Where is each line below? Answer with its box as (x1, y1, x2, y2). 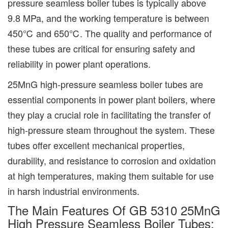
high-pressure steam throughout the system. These (8, 123, 215, 136)
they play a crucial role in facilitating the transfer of (8, 107, 211, 121)
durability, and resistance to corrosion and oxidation (8, 153, 216, 167)
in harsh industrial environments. (8, 184, 139, 197)
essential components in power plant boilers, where (8, 92, 215, 106)
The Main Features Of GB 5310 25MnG (8, 201, 220, 219)
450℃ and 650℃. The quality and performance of (8, 26, 212, 40)
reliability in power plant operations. (8, 56, 151, 70)
